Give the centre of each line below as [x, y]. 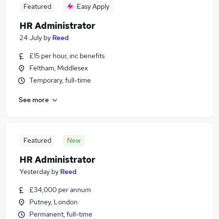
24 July [31, 38]
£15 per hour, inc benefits [67, 56]
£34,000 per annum [60, 190]
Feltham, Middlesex [59, 68]
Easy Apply [93, 6]
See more [34, 99]
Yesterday [35, 172]
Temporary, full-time [60, 80]
